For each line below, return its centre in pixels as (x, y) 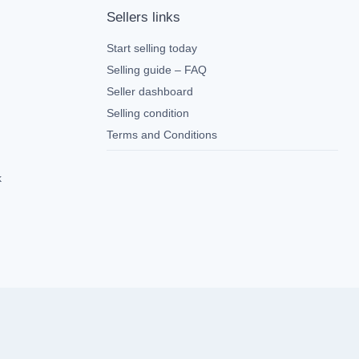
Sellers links (143, 17)
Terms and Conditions (161, 135)
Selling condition (147, 113)
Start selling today (151, 48)
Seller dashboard (149, 91)
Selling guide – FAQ (156, 70)
